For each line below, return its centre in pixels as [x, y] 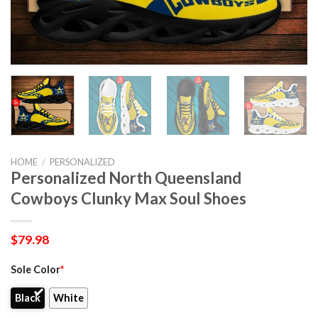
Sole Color [35, 270]
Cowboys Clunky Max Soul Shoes [128, 198]
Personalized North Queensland [126, 177]
